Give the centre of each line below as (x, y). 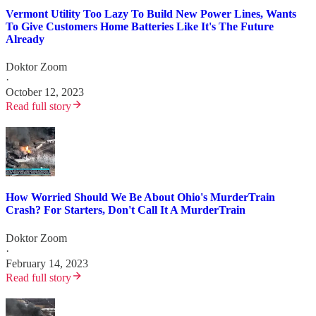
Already (25, 39)
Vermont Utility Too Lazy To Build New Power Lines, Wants (151, 13)
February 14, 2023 (47, 263)
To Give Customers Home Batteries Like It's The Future (140, 26)
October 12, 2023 (45, 92)
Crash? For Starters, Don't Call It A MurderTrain (126, 210)
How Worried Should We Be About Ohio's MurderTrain (140, 197)
